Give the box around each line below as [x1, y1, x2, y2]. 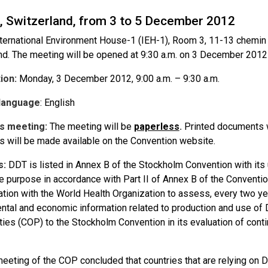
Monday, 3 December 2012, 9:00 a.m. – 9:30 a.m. [16, 73, 220, 84]
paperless [133, 121, 179, 132]
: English [39, 97, 75, 108]
